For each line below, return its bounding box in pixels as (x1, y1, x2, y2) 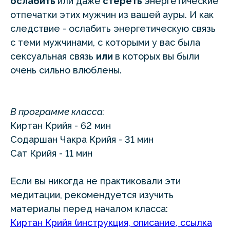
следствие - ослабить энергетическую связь (10, 23, 216, 34)
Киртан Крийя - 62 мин (10, 120, 111, 131)
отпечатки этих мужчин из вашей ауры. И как (10, 9, 214, 21)
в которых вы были (115, 51, 199, 62)
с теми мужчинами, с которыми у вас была (10, 37, 200, 48)
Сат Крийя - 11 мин (10, 148, 92, 159)
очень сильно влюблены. (10, 65, 122, 76)
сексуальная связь (10, 51, 96, 62)
